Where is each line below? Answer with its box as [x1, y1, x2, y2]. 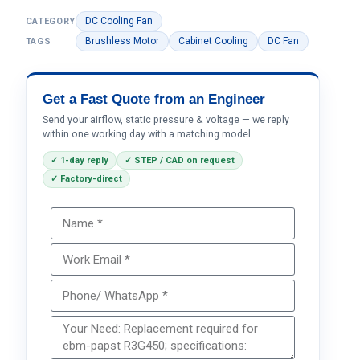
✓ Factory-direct [50, 174, 122, 184]
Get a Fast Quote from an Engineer [42, 92, 265, 107]
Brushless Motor [84, 35, 159, 47]
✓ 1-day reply [50, 155, 108, 166]
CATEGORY [25, 16, 76, 27]
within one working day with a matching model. [42, 128, 253, 140]
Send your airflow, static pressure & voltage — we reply [42, 113, 289, 125]
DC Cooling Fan [85, 15, 153, 27]
